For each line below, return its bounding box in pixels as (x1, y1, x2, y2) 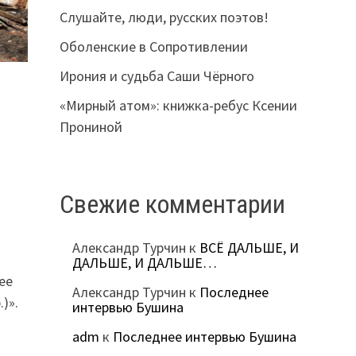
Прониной (59, 117, 122, 136)
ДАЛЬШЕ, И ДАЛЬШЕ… (72, 253, 217, 273)
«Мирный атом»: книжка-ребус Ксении (59, 95, 297, 114)
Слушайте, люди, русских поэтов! (59, 7, 269, 26)
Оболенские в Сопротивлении (59, 37, 248, 56)
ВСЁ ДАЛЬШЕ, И (199, 238, 299, 257)
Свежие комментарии (59, 188, 285, 219)
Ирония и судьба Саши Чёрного (59, 66, 254, 85)
